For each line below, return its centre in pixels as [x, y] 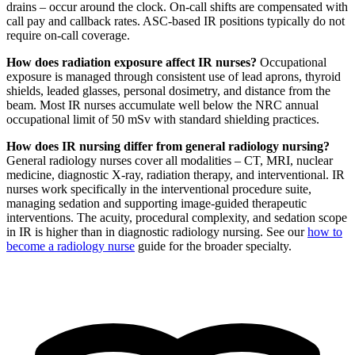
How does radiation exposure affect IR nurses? [132, 62]
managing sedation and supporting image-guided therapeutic [157, 203]
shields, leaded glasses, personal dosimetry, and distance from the [168, 90]
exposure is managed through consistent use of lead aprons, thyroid [174, 76]
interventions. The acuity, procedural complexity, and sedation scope [177, 217]
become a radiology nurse [71, 246]
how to [325, 231]
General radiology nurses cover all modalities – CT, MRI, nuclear [170, 160]
